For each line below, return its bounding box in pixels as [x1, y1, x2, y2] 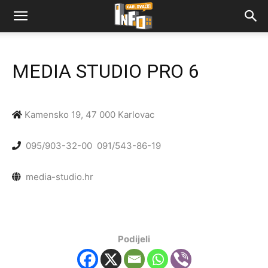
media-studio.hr [26, 171, 93, 182]
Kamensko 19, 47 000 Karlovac [22, 109, 154, 120]
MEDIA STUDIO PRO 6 [12, 60, 199, 83]
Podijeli [118, 233, 150, 245]
